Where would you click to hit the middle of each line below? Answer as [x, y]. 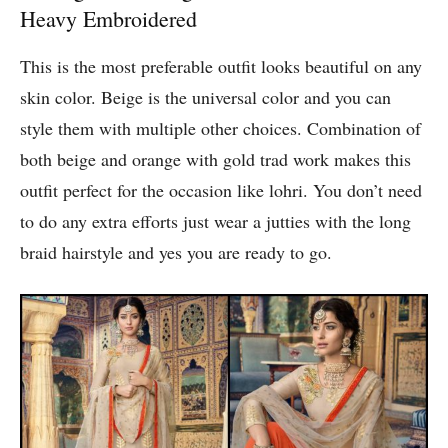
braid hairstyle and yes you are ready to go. [176, 252]
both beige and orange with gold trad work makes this [215, 159]
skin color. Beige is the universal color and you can [205, 97]
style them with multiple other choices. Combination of [220, 128]
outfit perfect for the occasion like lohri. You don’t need [221, 190]
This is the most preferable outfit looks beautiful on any [221, 66]
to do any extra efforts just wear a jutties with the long [215, 221]
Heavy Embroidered [108, 19]
